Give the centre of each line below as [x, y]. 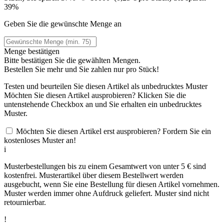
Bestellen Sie [25, 69]
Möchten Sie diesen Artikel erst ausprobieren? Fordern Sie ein [113, 131]
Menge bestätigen [32, 51]
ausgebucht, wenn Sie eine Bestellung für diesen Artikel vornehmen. [112, 184]
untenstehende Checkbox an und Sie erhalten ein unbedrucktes [103, 104]
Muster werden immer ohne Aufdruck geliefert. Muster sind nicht [106, 193]
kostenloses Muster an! [40, 140]
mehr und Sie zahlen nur [86, 69]
